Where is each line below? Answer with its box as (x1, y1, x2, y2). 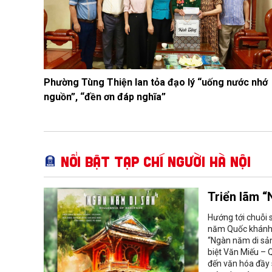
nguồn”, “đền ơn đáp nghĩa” (44, 90, 166, 103)
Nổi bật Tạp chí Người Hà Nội (61, 152, 251, 170)
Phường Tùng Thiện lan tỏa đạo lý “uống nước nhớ (44, 76, 268, 88)
